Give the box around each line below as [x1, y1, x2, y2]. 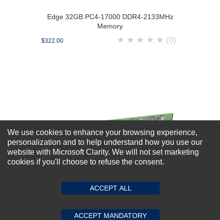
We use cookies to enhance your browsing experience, [7, 128, 197, 137]
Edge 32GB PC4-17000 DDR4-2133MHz [47, 13, 173, 21]
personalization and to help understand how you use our [7, 138, 202, 146]
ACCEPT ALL [89, 184, 132, 192]
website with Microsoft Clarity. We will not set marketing [7, 148, 199, 156]
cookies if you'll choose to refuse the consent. [7, 158, 164, 166]
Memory [97, 22, 123, 30]
